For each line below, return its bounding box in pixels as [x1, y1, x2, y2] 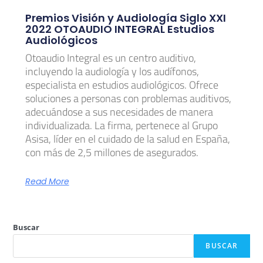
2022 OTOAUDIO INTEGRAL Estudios [25, 21, 214, 36]
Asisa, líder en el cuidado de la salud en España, [25, 130, 230, 147]
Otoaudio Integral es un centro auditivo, [25, 49, 196, 66]
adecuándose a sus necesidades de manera [25, 103, 213, 120]
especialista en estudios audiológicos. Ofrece [25, 76, 218, 93]
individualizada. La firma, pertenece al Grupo [25, 117, 218, 133]
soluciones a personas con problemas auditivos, [25, 90, 231, 106]
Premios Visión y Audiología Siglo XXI [25, 10, 226, 25]
